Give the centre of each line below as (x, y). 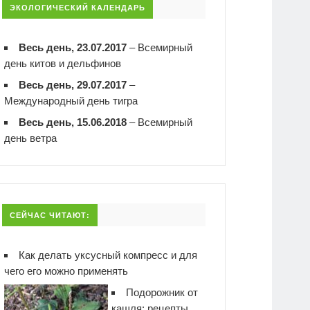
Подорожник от (162, 293)
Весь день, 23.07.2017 (73, 47)
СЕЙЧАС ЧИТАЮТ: (50, 216)
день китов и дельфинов (63, 63)
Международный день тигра (71, 100)
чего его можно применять (66, 271)
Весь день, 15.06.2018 (73, 122)
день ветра (31, 138)
